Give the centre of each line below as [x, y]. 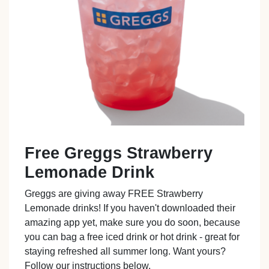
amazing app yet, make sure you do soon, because [133, 222]
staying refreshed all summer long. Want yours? [125, 251]
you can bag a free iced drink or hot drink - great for [132, 237]
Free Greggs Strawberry [119, 153]
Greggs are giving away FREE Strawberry [114, 193]
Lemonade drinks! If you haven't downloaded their [130, 208]
